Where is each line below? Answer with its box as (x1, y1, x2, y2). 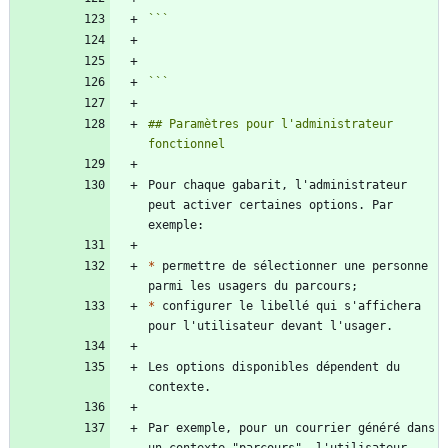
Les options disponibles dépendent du (148, 360, 400, 375)
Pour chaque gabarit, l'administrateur (148, 178, 407, 193)
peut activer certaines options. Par (148, 198, 393, 213)
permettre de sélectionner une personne (155, 259, 428, 274)
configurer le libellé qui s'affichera (155, 299, 421, 314)
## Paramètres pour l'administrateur (148, 117, 393, 132)
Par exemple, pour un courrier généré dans (148, 421, 435, 436)
